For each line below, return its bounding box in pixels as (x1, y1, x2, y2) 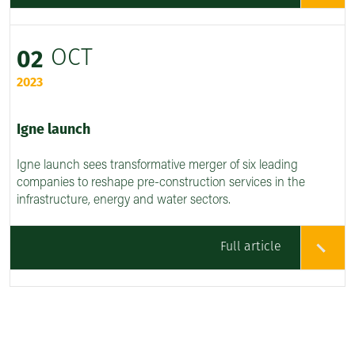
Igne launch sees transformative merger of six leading (17, 159, 298, 173)
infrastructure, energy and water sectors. (17, 194, 231, 208)
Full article (220, 241, 281, 254)
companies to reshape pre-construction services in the (17, 177, 305, 190)
